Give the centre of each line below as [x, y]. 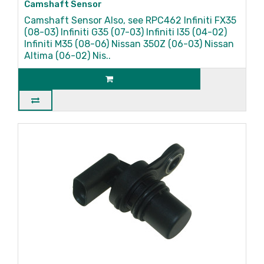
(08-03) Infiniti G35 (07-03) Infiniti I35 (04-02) [126, 32]
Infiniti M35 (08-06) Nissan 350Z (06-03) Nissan [129, 44]
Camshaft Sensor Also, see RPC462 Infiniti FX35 [130, 20]
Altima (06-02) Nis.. [67, 56]
